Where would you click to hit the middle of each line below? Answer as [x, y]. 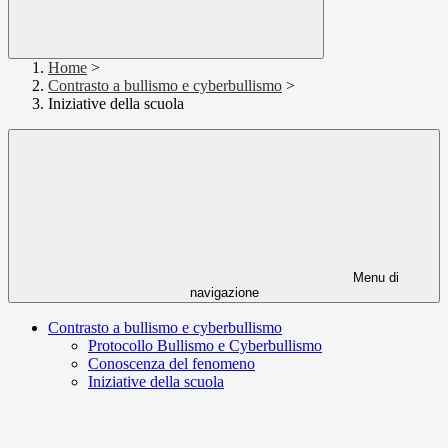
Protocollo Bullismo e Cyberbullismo [205, 346]
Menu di [374, 278]
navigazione [224, 293]
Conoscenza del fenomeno [171, 364]
